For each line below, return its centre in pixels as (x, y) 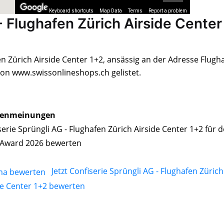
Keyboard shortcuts (71, 10)
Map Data (111, 10)
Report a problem (168, 10)
